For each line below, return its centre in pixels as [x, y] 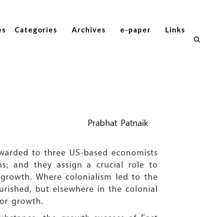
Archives [89, 30]
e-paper [135, 30]
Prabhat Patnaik [118, 123]
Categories [36, 30]
